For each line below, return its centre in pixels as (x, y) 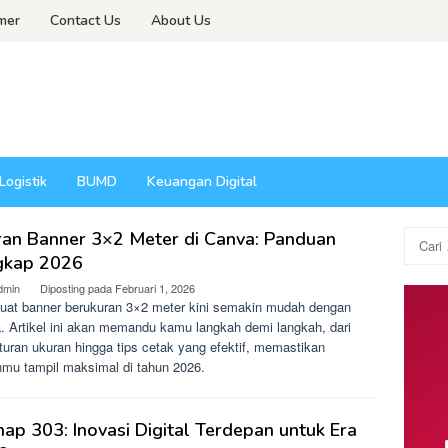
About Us (181, 20)
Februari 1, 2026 (155, 288)
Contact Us (85, 20)
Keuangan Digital (202, 181)
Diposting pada (77, 288)
